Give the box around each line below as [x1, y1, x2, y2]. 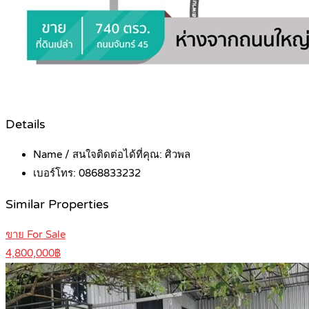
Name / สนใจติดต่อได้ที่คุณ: [33, 148, 165, 161]
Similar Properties [6, 197, 109, 212]
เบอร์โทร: [33, 167, 79, 180]
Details [6, 117, 46, 132]
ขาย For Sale [6, 228, 66, 241]
